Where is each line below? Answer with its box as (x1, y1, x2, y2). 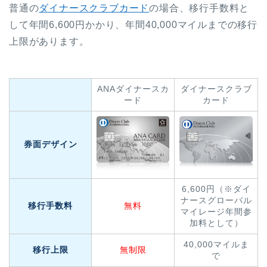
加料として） (189, 218, 243, 228)
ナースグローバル (180, 195, 252, 205)
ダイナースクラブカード (39, 3, 150, 14)
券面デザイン (23, 139, 77, 149)
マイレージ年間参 (180, 206, 252, 216)
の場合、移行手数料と (149, 3, 250, 14)
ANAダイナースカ (97, 83, 169, 94)
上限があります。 (9, 36, 89, 47)
